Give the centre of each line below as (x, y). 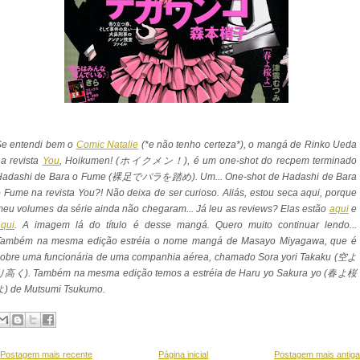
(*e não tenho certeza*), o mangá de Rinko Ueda (248, 145)
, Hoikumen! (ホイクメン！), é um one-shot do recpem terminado (208, 161)
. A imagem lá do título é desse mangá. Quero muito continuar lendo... (186, 225)
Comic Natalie (107, 145)
